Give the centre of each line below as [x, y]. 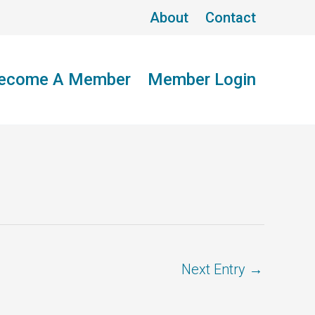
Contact [231, 18]
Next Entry [215, 269]
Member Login [202, 79]
